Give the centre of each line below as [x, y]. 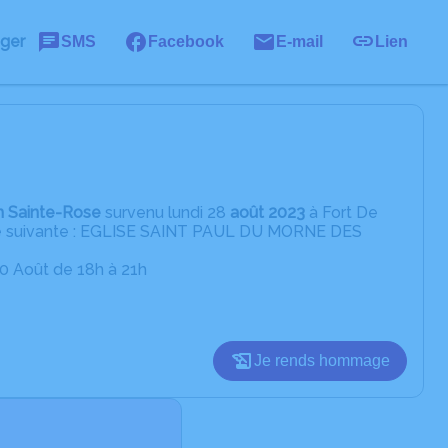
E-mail [299, 41]
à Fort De [341, 212]
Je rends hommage [322, 360]
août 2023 [265, 212]
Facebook [186, 41]
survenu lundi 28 [163, 212]
